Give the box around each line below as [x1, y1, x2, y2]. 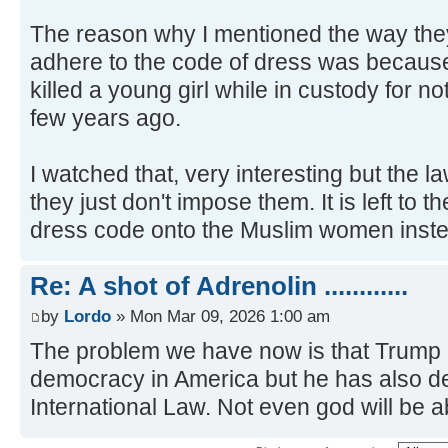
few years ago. [30, 105, 181, 132]
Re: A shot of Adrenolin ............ [30, 271, 408, 302]
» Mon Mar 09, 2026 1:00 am [111, 305, 330, 326]
